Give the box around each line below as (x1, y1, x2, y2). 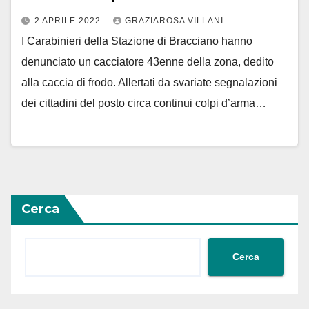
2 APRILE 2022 (34, 16, 103, 26)
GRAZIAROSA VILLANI (125, 16, 223, 26)
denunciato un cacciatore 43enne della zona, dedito (21, 56, 274, 68)
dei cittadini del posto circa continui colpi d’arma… (21, 97, 266, 110)
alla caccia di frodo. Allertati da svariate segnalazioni (21, 77, 277, 89)
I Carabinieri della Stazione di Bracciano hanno (21, 35, 252, 48)
